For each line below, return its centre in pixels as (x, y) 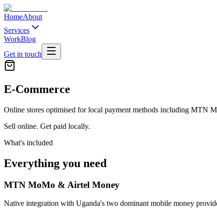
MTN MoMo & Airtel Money (62, 185)
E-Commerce (37, 89)
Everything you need (55, 163)
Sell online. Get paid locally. (47, 126)
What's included (28, 142)
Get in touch (23, 54)
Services (17, 30)
